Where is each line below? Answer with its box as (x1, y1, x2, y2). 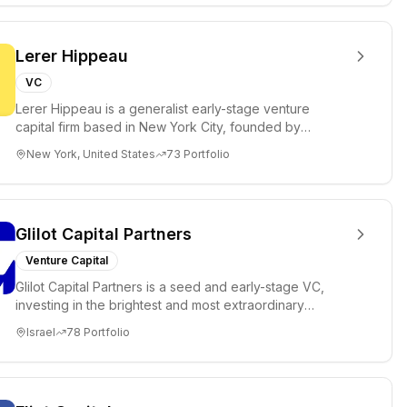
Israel (26, 325, 55, 339)
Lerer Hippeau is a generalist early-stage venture (15, 101, 310, 116)
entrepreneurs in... (15, 315, 124, 331)
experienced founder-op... (15, 137, 174, 153)
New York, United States (26, 147, 155, 161)
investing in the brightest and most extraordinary (15, 297, 304, 313)
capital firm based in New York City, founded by (15, 119, 301, 134)
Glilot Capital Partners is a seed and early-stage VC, (15, 279, 324, 294)
